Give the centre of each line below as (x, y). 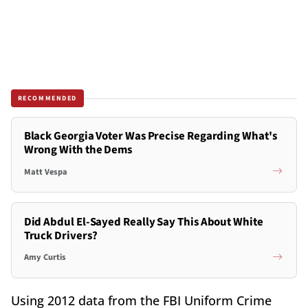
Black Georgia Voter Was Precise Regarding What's (150, 136)
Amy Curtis (45, 257)
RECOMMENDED (47, 98)
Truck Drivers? (60, 235)
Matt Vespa (45, 172)
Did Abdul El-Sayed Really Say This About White (143, 222)
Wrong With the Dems (78, 150)
